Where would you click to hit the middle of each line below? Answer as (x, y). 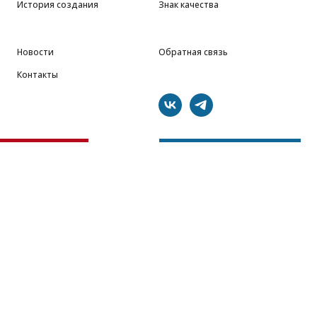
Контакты (38, 75)
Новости (35, 52)
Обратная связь (193, 52)
